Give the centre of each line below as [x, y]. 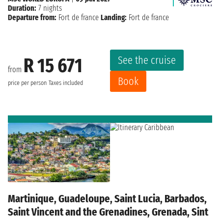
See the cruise [147, 60]
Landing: [114, 17]
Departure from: [32, 17]
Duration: [22, 8]
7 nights [49, 8]
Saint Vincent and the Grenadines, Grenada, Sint [108, 212]
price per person [27, 83]
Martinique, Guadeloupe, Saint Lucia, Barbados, [107, 198]
